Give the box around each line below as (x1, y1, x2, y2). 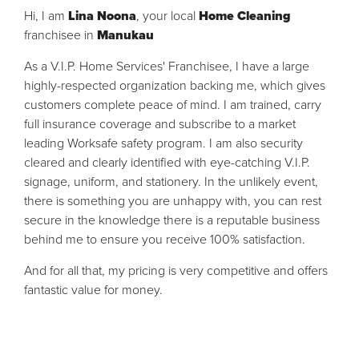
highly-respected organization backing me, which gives (24, 78, 325, 94)
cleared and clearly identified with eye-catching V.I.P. (24, 155, 310, 171)
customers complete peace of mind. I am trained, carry (24, 97, 321, 113)
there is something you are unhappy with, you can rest (24, 193, 321, 209)
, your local (136, 8, 199, 24)
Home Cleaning (199, 8, 291, 24)
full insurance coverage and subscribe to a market (24, 116, 296, 132)
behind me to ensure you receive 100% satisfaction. (24, 232, 305, 248)
